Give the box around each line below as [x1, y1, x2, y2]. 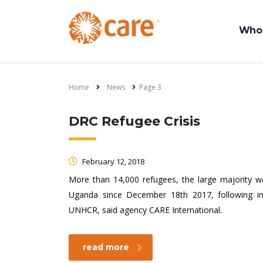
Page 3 [139, 82, 161, 92]
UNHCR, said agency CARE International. [69, 204, 222, 215]
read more [83, 242, 129, 252]
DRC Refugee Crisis [69, 113, 200, 129]
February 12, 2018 [80, 156, 144, 167]
